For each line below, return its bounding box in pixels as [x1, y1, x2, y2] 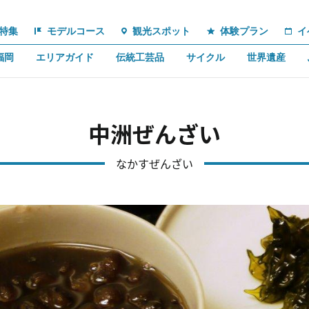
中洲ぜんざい [88, 117, 221, 149]
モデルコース [47, 25, 106, 37]
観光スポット [132, 25, 191, 37]
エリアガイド [36, 51, 94, 63]
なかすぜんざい [116, 155, 193, 172]
